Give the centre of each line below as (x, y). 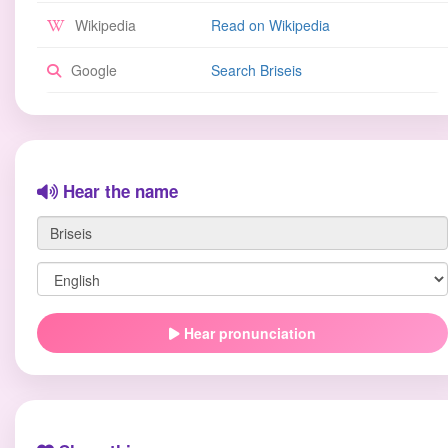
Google (92, 70)
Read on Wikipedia (270, 25)
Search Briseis (256, 70)
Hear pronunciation (248, 333)
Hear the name (118, 191)
